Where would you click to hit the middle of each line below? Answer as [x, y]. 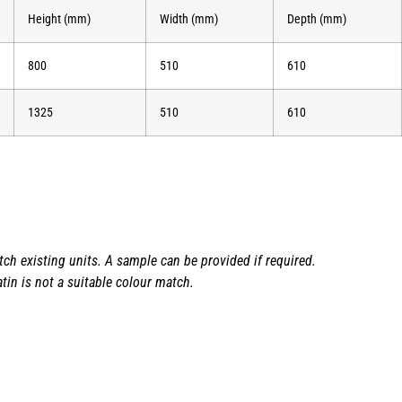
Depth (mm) [317, 19]
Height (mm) [59, 19]
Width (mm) [189, 19]
